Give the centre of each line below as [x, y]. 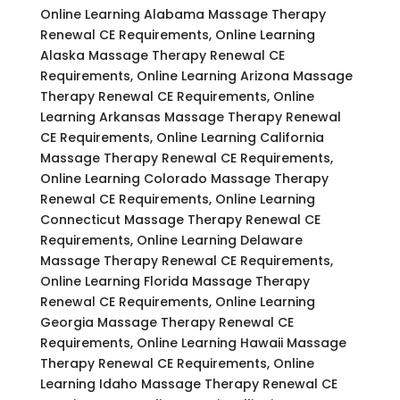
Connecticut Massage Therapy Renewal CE [180, 219]
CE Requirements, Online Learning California [182, 137]
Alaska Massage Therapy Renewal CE [162, 55]
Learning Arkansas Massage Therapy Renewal [190, 117]
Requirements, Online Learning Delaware [171, 240]
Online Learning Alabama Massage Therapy [183, 14]
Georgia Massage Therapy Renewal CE [167, 322]
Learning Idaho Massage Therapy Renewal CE [188, 383]
